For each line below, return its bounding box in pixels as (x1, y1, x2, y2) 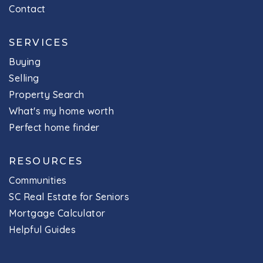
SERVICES (9, 36, 69, 48)
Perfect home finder (9, 121, 100, 133)
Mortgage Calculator (9, 207, 106, 219)
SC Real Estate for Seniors (9, 190, 129, 203)
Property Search (9, 88, 85, 100)
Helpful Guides (9, 223, 76, 235)
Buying (9, 55, 41, 68)
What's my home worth (9, 104, 114, 117)
